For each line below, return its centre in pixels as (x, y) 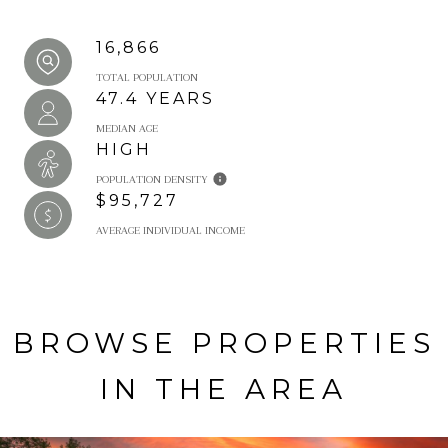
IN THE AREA (224, 389)
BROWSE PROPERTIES (224, 343)
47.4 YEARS (155, 99)
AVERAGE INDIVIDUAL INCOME (170, 231)
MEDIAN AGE (127, 129)
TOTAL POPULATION (147, 78)
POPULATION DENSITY (152, 180)
